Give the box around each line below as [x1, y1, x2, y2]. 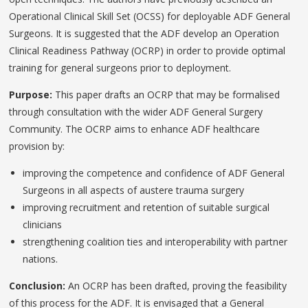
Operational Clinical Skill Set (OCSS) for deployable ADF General [9, 9, 291, 23]
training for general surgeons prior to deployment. [9, 60, 232, 74]
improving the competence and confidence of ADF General [23, 166, 285, 179]
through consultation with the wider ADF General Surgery [9, 104, 263, 118]
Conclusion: [9, 278, 69, 292]
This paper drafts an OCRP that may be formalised [55, 87, 280, 101]
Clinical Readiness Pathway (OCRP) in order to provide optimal [9, 43, 286, 57]
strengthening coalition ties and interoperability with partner [23, 234, 288, 248]
